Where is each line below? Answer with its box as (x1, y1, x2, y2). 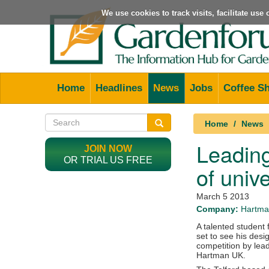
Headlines (95, 82, 142, 94)
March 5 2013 (196, 191, 249, 201)
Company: (196, 204, 238, 214)
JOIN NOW (84, 143, 132, 154)
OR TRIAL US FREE (64, 154, 153, 165)
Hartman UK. (196, 250, 246, 260)
